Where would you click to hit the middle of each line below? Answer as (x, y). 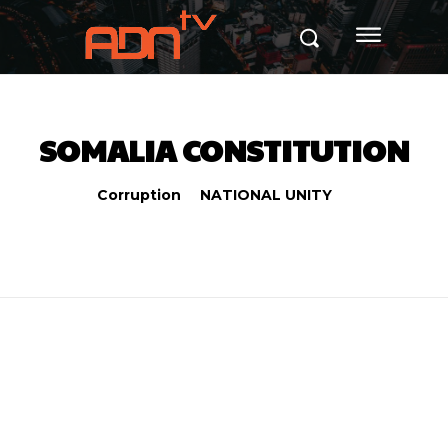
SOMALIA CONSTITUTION (224, 149)
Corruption (139, 195)
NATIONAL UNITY (266, 195)
